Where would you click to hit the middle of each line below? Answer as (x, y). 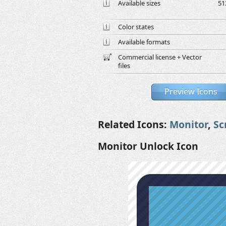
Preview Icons (191, 91)
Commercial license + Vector (160, 57)
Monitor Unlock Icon (148, 146)
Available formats (144, 42)
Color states (136, 27)
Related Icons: (134, 124)
